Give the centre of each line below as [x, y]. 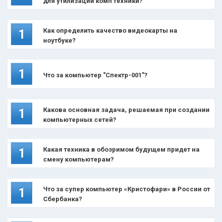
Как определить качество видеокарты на [110, 30]
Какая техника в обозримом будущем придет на [121, 149]
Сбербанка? [63, 199]
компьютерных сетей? [80, 120]
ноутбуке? [59, 40]
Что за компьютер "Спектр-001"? [95, 75]
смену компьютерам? [79, 159]
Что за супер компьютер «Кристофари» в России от [127, 189]
